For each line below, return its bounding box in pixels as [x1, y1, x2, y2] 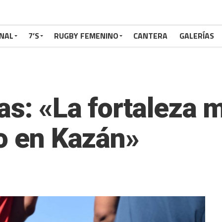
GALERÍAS [179, 30, 214, 42]
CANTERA [133, 30, 167, 42]
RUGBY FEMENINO [54, 30, 118, 42]
